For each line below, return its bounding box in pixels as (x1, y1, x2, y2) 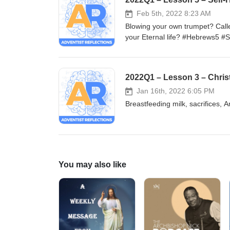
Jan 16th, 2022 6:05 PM (137, 87, 215, 95)
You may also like (59, 160, 126, 169)
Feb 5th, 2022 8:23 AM (137, 9, 211, 17)
